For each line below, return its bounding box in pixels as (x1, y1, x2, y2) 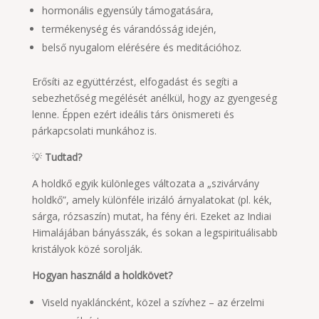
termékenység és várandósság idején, (41, 22, 216, 36)
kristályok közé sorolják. (31, 242, 142, 256)
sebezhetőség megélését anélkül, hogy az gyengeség (31, 91, 277, 105)
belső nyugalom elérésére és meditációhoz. (41, 41, 241, 54)
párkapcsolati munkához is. (31, 124, 157, 137)
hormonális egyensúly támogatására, (41, 4, 214, 17)
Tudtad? (44, 150, 82, 164)
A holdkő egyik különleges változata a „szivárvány (31, 177, 259, 190)
